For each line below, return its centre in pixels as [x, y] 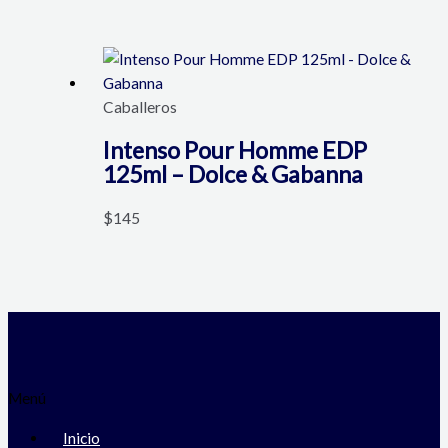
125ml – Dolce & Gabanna [232, 174]
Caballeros [139, 107]
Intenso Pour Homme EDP [234, 150]
